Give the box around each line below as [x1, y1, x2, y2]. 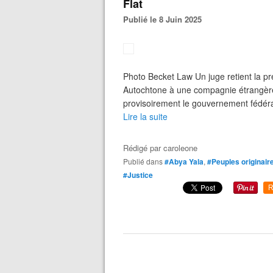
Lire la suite [123, 110, 168, 122]
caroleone [163, 142, 197, 154]
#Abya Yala [165, 156, 204, 167]
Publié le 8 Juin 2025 [129, 13, 202, 25]
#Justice [123, 169, 153, 180]
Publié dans [128, 156, 163, 166]
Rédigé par [123, 142, 163, 154]
